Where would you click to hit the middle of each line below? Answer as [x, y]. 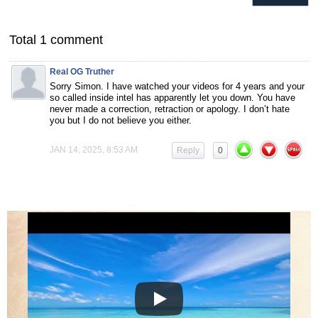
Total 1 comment [56, 40]
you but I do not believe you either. [121, 121]
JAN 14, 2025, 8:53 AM [94, 150]
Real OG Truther [82, 72]
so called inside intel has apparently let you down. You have [172, 98]
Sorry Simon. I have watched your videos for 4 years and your [177, 87]
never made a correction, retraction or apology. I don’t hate [170, 109]
